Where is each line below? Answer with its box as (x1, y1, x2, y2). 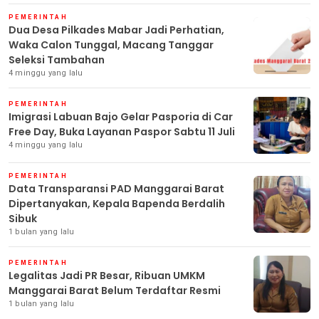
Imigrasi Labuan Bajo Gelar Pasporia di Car (9, 109, 233, 124)
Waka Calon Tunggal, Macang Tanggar (9, 37, 214, 52)
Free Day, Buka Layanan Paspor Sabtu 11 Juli (9, 124, 235, 139)
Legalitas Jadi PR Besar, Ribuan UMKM (9, 268, 205, 283)
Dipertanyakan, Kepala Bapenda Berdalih (9, 196, 225, 211)
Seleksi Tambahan (9, 52, 105, 67)
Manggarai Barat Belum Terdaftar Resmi (9, 283, 221, 298)
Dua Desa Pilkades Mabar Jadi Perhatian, (9, 22, 224, 37)
